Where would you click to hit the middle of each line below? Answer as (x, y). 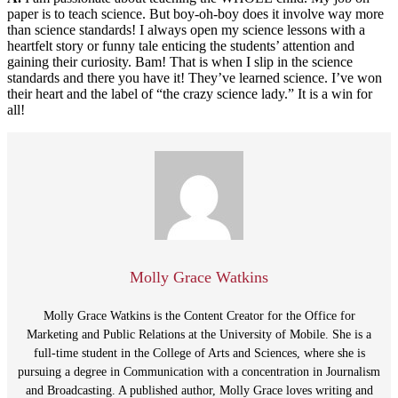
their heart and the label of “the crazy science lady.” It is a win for (190, 93)
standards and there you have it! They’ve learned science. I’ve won (195, 77)
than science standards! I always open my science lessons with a (186, 29)
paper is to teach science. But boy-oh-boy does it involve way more (195, 13)
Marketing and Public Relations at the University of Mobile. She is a (199, 334)
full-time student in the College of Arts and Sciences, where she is (199, 353)
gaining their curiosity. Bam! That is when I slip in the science (180, 61)
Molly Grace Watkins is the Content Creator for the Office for (199, 315)
